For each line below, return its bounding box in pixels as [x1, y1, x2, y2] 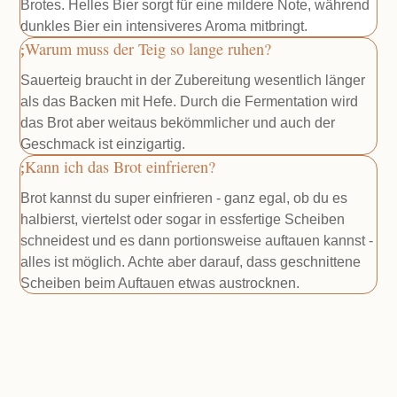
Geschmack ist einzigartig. [20, 136, 186, 152]
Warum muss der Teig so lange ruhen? [25, 38, 272, 60]
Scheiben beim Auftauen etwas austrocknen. [20, 275, 300, 292]
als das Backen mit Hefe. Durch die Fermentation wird [20, 93, 359, 110]
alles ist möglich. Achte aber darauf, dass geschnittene [20, 253, 362, 270]
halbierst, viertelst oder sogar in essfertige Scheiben [20, 211, 346, 228]
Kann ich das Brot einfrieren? [25, 156, 216, 178]
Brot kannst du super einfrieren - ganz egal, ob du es [20, 190, 348, 206]
